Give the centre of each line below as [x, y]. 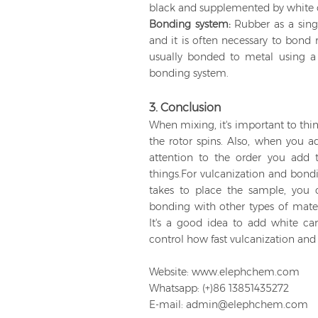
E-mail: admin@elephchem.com [228, 305]
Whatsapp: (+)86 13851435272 [219, 289]
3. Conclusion [185, 108]
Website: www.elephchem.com [224, 272]
